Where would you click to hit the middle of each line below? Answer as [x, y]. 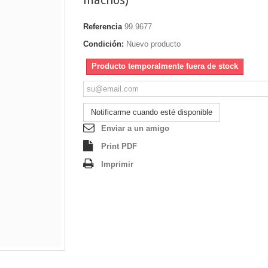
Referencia [103, 26]
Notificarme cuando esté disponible [152, 112]
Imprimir [117, 164]
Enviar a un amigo [135, 128]
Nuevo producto [153, 44]
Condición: [103, 44]
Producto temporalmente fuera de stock [165, 66]
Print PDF [119, 146]
